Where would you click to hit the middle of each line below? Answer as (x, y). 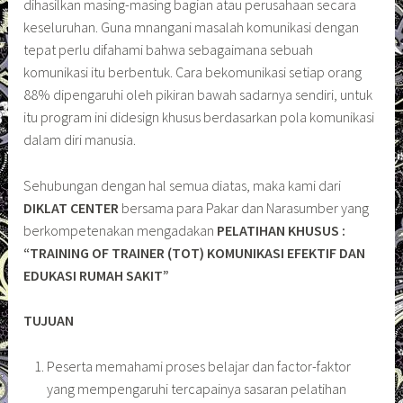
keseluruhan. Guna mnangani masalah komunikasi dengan (192, 27)
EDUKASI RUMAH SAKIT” (97, 275)
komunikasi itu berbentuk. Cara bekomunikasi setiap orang (193, 72)
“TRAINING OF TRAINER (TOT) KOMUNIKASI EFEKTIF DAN (195, 252)
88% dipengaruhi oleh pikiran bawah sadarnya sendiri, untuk (198, 94)
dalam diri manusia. (80, 139)
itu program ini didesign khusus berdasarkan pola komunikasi (199, 116)
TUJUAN (49, 321)
